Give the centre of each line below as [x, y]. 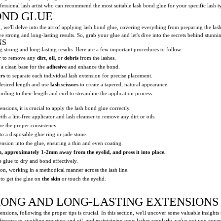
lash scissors [64, 84]
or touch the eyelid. [83, 178]
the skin [51, 178]
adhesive [56, 66]
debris [71, 57]
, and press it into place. [138, 152]
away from [72, 152]
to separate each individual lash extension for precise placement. [79, 75]
